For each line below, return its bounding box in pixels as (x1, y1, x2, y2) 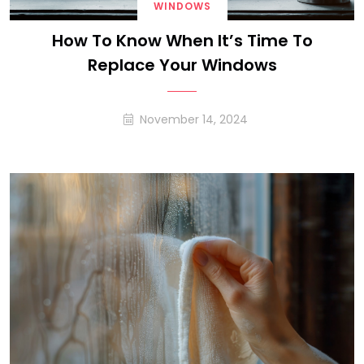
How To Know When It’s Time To (51, 29, 313, 52)
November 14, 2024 (139, 111, 248, 128)
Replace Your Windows (87, 54, 277, 76)
